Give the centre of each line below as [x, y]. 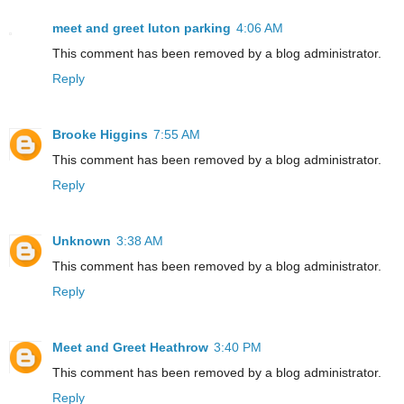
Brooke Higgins [100, 135]
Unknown [82, 241]
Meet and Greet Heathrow [130, 348]
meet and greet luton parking [142, 28]
